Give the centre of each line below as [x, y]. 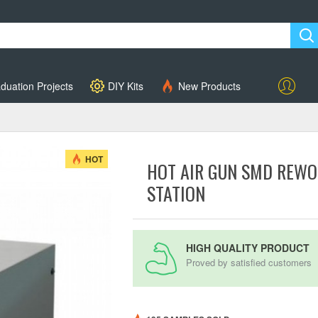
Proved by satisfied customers [249, 262]
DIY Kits [126, 86]
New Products [209, 86]
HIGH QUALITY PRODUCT [248, 248]
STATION [176, 193]
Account [287, 102]
